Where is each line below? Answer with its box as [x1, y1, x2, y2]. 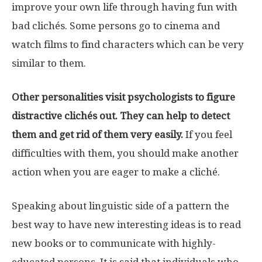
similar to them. [12, 57, 86, 69]
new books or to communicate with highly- [12, 237, 216, 249]
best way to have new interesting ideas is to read [12, 218, 241, 230]
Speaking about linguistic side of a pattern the [12, 199, 229, 212]
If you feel [183, 128, 232, 140]
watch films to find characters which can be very [12, 38, 244, 50]
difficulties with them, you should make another [12, 147, 239, 159]
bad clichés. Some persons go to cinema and [12, 19, 220, 32]
